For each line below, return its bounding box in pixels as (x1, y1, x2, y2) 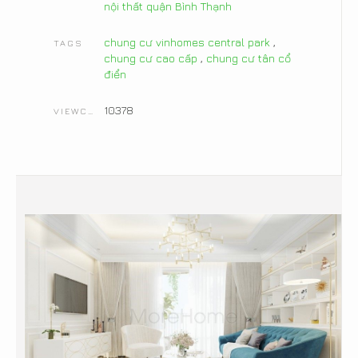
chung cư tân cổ (205, 51, 291, 66)
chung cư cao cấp (103, 51, 197, 66)
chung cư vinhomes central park (103, 35, 270, 50)
